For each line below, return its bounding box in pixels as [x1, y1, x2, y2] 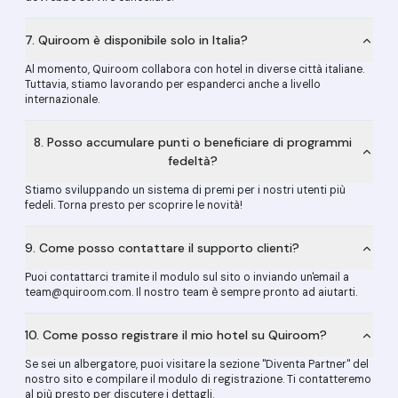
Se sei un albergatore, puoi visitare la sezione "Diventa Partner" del [25, 357, 369, 371]
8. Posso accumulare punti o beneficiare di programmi [34, 134, 352, 150]
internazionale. [25, 92, 99, 107]
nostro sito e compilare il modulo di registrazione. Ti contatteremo [25, 372, 371, 386]
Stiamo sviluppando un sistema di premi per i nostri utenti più [25, 183, 346, 197]
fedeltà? [168, 153, 218, 169]
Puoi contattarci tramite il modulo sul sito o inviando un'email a [25, 270, 349, 284]
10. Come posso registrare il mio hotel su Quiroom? [25, 327, 327, 343]
